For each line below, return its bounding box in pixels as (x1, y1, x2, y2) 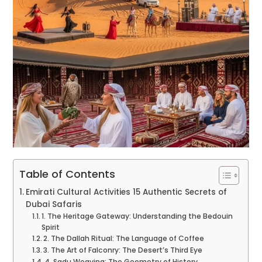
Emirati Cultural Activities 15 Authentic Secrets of (26, 187, 227, 198)
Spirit (42, 222, 60, 233)
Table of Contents (19, 167, 116, 182)
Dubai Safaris (26, 199, 82, 211)
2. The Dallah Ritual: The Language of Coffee (43, 233, 205, 244)
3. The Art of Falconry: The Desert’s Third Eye (43, 245, 203, 256)
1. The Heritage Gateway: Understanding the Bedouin (42, 211, 233, 222)
